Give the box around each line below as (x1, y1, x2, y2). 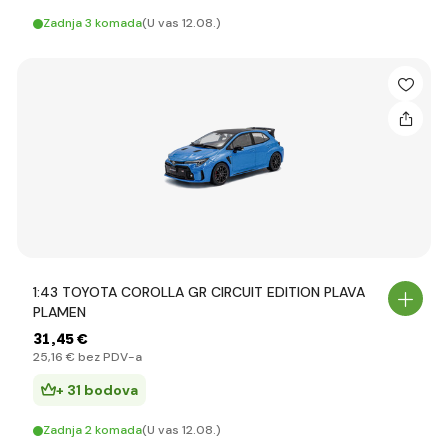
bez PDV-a (75, 349, 142, 365)
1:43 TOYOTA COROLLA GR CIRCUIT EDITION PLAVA (33, 283, 365, 301)
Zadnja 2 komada (43, 422, 142, 438)
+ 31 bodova (56, 381, 138, 399)
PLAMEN (33, 303, 86, 321)
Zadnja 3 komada (43, 15, 142, 31)
